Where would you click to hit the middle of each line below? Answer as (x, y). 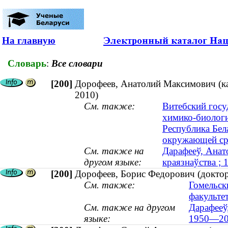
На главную (29, 40)
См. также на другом (130, 208)
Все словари (77, 63)
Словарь (27, 63)
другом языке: (113, 162)
